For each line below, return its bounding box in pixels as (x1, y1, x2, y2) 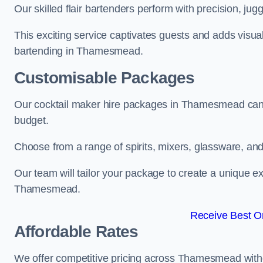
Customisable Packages (14, 69, 195, 87)
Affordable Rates (14, 222, 139, 241)
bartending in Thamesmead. (14, 45, 143, 57)
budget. (14, 114, 49, 126)
